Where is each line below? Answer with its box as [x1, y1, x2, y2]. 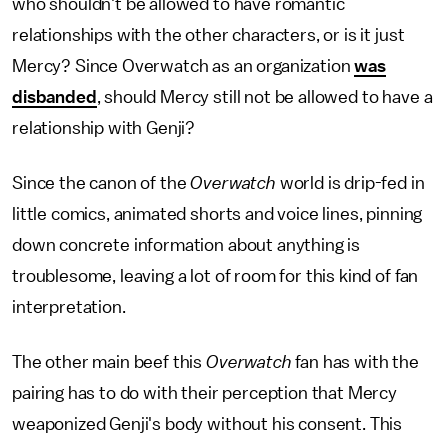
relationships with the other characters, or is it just [12, 26, 405, 45]
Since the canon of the [12, 174, 191, 193]
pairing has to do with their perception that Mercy [12, 384, 397, 403]
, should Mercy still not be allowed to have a [96, 88, 433, 107]
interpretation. [12, 298, 126, 317]
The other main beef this [12, 353, 206, 372]
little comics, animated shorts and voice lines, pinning [12, 205, 423, 224]
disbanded [12, 88, 97, 107]
